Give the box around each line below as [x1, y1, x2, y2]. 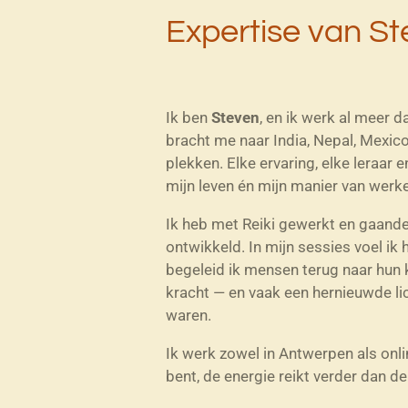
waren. [166, 306, 211, 325]
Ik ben [166, 108, 211, 127]
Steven [211, 108, 260, 127]
